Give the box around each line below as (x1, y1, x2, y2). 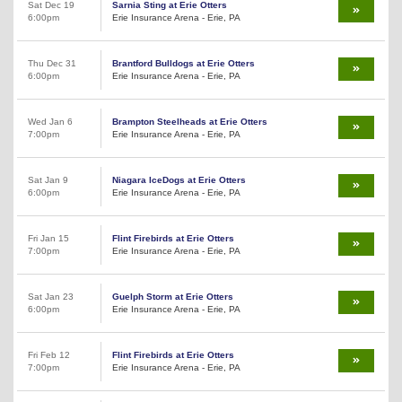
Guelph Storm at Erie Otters (112, 291, 233, 301)
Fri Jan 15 (28, 232, 69, 243)
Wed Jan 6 (28, 116, 73, 127)
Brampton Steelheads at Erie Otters (112, 116, 267, 127)
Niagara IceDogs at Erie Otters (112, 174, 246, 185)
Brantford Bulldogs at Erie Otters (112, 57, 255, 68)
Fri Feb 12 (28, 349, 70, 360)
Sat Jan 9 (28, 174, 68, 185)
